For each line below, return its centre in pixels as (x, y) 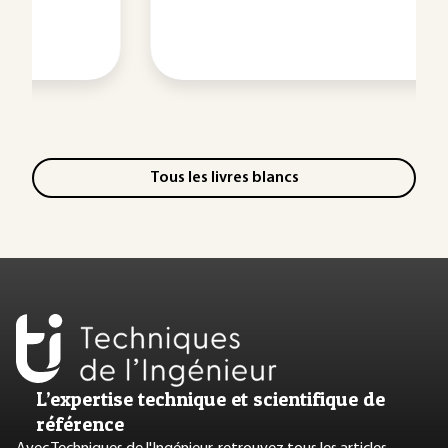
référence (80, 423)
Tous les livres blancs (224, 177)
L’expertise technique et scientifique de (210, 398)
